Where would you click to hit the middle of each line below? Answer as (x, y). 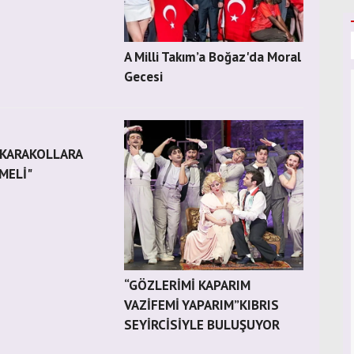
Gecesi (144, 77)
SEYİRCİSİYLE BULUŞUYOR (202, 325)
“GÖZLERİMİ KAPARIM (188, 285)
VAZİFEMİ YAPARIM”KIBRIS (202, 305)
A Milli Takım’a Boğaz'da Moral (213, 57)
